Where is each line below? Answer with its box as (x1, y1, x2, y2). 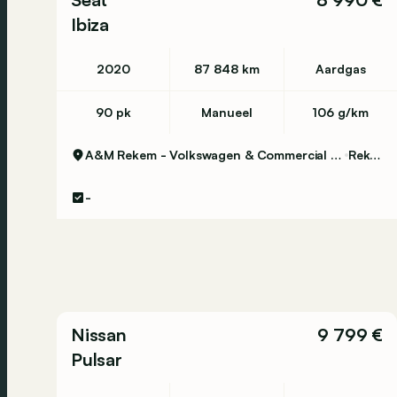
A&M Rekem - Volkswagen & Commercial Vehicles (330, 147, 341, 162)
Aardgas (315, 61, 366, 76)
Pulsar (71, 348, 122, 370)
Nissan (71, 323, 127, 346)
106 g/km (312, 105, 370, 120)
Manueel (200, 105, 253, 120)
